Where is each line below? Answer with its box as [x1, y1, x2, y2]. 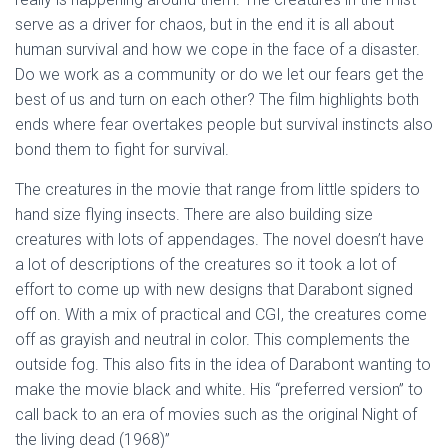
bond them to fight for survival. [15, 139, 233, 159]
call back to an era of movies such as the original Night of [15, 404, 417, 424]
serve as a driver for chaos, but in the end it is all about [15, 14, 394, 34]
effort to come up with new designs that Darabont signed [15, 279, 413, 299]
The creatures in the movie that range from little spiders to [15, 179, 420, 199]
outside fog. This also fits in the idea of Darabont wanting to [15, 354, 431, 374]
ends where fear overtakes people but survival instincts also [15, 114, 433, 134]
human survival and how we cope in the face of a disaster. [15, 39, 420, 59]
